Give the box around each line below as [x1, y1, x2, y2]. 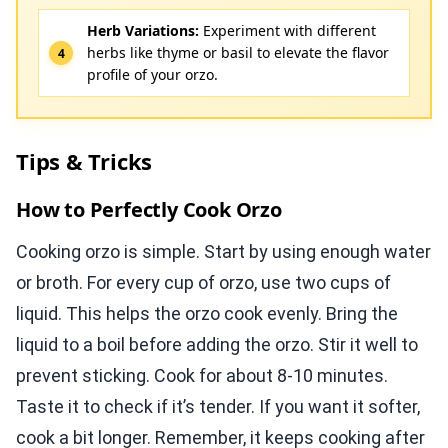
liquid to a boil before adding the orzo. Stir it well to [16, 334, 418, 356]
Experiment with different [199, 21, 376, 41]
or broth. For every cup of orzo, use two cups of [16, 272, 391, 294]
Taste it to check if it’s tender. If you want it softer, [16, 396, 420, 418]
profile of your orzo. [87, 65, 218, 85]
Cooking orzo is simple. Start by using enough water [16, 241, 431, 263]
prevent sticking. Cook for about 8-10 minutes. [16, 365, 388, 387]
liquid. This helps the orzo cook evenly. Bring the [16, 303, 398, 325]
